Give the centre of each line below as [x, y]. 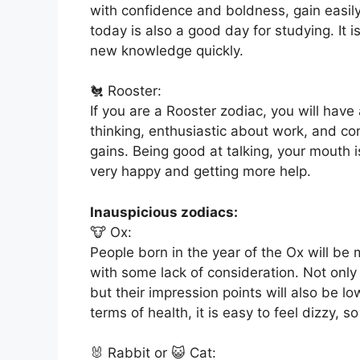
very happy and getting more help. [200, 172]
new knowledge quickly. [167, 50]
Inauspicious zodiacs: [164, 212]
